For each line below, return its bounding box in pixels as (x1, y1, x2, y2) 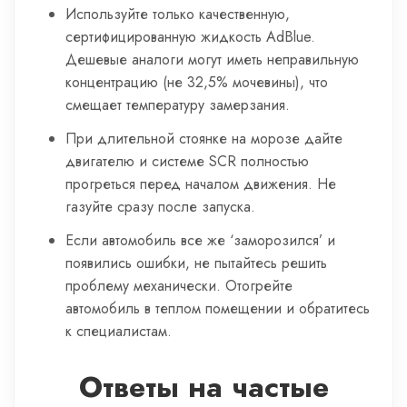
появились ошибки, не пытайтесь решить (65, 253, 327, 273)
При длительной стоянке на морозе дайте (65, 128, 342, 149)
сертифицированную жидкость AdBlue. (65, 26, 315, 47)
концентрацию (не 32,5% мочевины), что (65, 72, 328, 93)
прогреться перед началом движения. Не (65, 174, 336, 194)
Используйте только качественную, (65, 4, 290, 25)
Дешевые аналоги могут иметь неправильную (65, 49, 359, 70)
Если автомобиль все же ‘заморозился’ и (65, 230, 335, 251)
